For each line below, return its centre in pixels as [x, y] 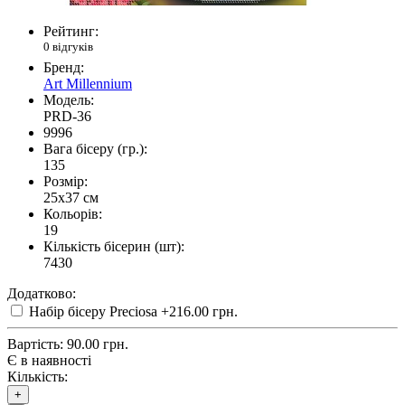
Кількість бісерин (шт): [114, 247]
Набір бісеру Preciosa [93, 312]
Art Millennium [88, 84]
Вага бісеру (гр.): [95, 149]
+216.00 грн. [199, 312]
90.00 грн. [98, 344]
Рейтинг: [71, 32]
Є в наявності [49, 361]
